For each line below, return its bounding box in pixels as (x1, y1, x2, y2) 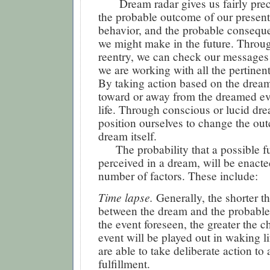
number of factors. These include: (98, 168, 258, 183)
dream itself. (98, 128, 157, 143)
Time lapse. (98, 189, 153, 205)
